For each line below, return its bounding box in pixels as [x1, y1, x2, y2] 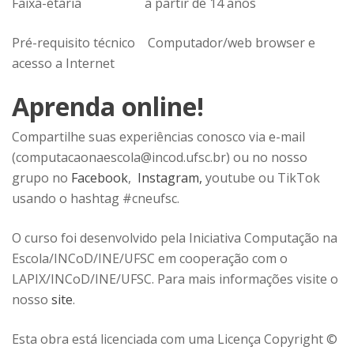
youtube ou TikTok [205, 169, 320, 187]
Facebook [68, 169, 128, 187]
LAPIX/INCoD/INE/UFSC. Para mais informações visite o [12, 270, 338, 288]
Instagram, [134, 169, 205, 187]
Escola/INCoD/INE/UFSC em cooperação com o [12, 250, 288, 268]
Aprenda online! [12, 89, 204, 124]
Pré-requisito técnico [12, 34, 135, 52]
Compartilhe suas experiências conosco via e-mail [12, 128, 305, 146]
